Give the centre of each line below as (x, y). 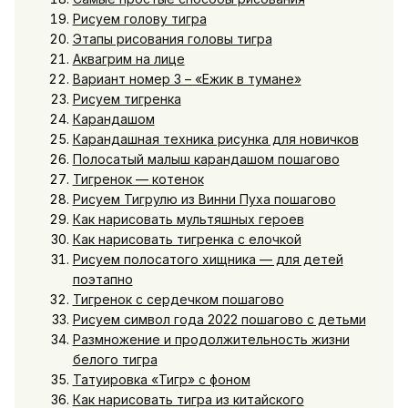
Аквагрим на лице (128, 58)
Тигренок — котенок (138, 178)
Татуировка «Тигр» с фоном (161, 379)
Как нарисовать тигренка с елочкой (187, 239)
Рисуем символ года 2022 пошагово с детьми (219, 319)
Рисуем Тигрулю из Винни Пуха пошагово (204, 199)
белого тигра (115, 359)
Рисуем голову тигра (139, 18)
